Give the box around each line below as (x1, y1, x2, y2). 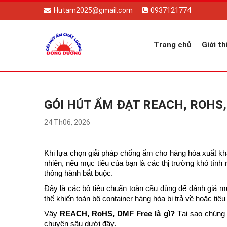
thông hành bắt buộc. (44, 169, 113, 177)
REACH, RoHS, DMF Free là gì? (60, 210, 175, 218)
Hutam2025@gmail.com (54, 6, 133, 14)
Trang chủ (154, 40, 192, 49)
